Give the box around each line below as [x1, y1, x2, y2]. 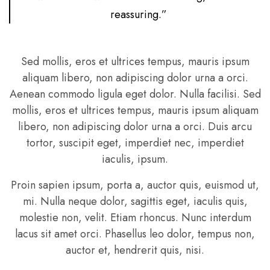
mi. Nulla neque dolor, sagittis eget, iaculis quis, [22, 193, 248, 209]
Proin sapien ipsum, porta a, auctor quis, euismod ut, [11, 177, 259, 193]
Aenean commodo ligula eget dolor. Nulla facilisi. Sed [9, 86, 261, 102]
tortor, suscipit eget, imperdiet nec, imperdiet [26, 134, 244, 151]
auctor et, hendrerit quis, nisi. [66, 242, 204, 258]
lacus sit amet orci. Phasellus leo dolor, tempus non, [15, 225, 255, 242]
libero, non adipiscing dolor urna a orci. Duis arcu [18, 118, 252, 134]
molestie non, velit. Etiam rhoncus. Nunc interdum [19, 209, 251, 225]
